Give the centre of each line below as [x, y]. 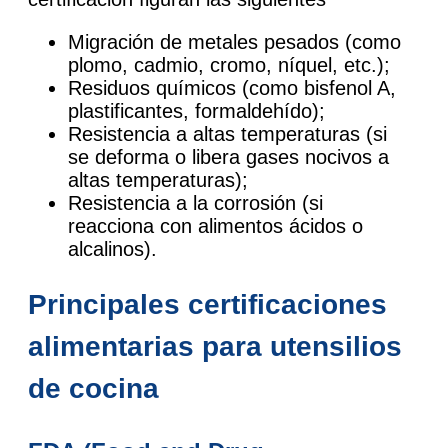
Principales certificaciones [207, 305]
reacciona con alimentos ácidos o [215, 225]
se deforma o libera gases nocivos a [228, 156]
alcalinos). [112, 248]
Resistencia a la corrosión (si [195, 202]
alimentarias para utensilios [215, 347]
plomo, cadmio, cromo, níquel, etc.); [229, 64]
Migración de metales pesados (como [234, 41]
